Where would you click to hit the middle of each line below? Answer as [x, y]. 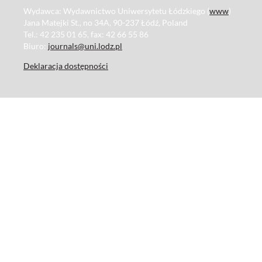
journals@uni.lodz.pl [85, 46]
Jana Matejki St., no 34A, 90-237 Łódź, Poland [106, 23]
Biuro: [36, 46]
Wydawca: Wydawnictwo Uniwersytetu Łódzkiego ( [116, 11]
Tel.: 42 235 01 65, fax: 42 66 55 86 [86, 35]
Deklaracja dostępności [66, 66]
